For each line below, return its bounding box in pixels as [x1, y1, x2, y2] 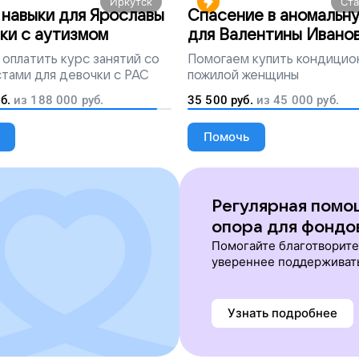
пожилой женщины [188, 68, 299, 83]
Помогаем [188, 52, 249, 67]
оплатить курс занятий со [2, 52, 159, 67]
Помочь [204, 129, 249, 144]
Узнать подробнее [228, 305, 337, 321]
